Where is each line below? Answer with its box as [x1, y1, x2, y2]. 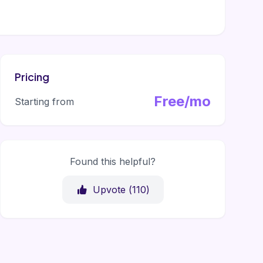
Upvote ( [92, 184, 132, 195]
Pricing [15, 70, 49, 83]
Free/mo [154, 93, 211, 110]
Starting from [15, 96, 74, 107]
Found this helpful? [70, 156, 156, 167]
